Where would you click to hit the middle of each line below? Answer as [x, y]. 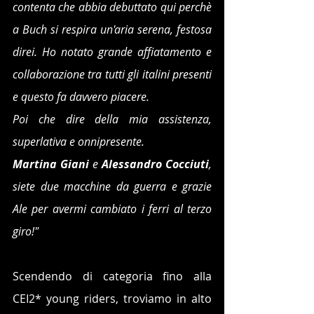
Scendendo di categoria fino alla [112, 276]
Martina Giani [53, 164]
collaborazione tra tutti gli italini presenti [112, 74]
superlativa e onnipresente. [78, 141]
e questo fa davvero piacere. [82, 96]
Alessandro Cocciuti [155, 164]
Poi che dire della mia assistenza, [112, 119]
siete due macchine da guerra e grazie [112, 186]
